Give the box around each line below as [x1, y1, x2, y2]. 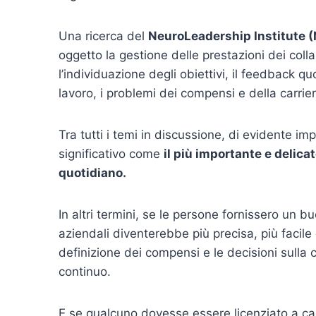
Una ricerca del [59, 29, 148, 44]
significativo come [59, 147, 164, 162]
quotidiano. [59, 166, 126, 181]
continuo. [59, 265, 111, 279]
